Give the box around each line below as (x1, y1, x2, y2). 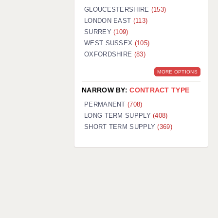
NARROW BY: (82, 86, 130, 94)
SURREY (84, 28, 114, 36)
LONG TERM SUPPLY (84, 111, 153, 119)
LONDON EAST (84, 17, 133, 24)
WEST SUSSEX (84, 39, 135, 47)
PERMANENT (84, 100, 128, 108)
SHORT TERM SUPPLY (84, 123, 158, 130)
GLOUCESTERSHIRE (84, 5, 151, 13)
